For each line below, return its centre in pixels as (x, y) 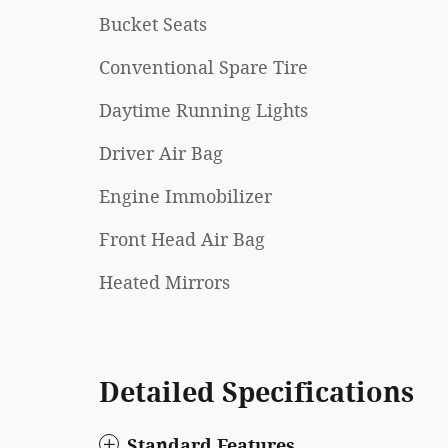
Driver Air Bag (161, 154)
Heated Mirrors (164, 283)
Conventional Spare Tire (203, 68)
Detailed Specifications (256, 393)
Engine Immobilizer (185, 197)
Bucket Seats (153, 25)
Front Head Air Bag (182, 240)
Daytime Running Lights (203, 111)
